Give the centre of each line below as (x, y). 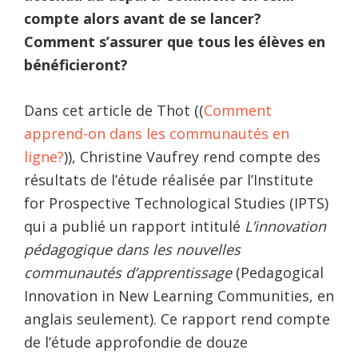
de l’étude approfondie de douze (136, 342)
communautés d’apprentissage (128, 272)
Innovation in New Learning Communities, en (179, 295)
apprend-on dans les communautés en (157, 133)
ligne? (44, 156)
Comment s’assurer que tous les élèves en (175, 41)
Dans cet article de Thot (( (114, 110)
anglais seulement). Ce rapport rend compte (177, 318)
